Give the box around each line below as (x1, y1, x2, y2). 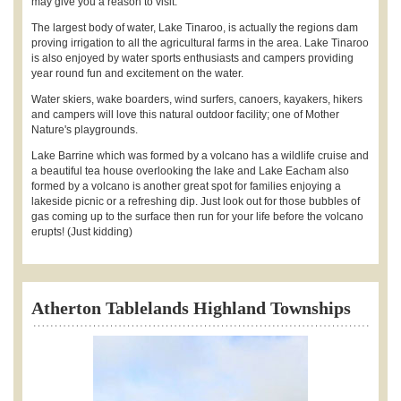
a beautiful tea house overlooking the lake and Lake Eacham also (31, 164, 349, 177)
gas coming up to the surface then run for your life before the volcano (31, 209, 363, 223)
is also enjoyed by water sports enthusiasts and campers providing (31, 51, 354, 64)
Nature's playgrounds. (31, 123, 138, 136)
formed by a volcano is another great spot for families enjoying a (31, 179, 341, 192)
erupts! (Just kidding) (31, 225, 132, 238)
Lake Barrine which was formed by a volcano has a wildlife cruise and (31, 149, 369, 162)
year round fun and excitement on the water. (31, 66, 243, 80)
